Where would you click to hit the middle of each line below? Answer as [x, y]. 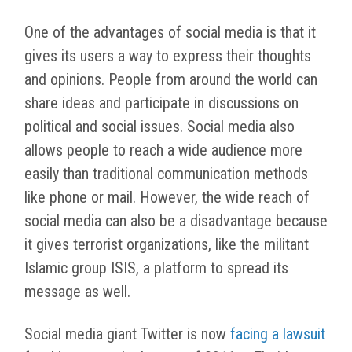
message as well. [77, 292]
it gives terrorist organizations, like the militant [167, 245]
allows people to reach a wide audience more [163, 150]
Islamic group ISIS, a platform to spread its [156, 268]
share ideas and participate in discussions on [161, 103]
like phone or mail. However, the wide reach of [167, 198]
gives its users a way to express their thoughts [168, 56]
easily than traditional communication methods [166, 174]
